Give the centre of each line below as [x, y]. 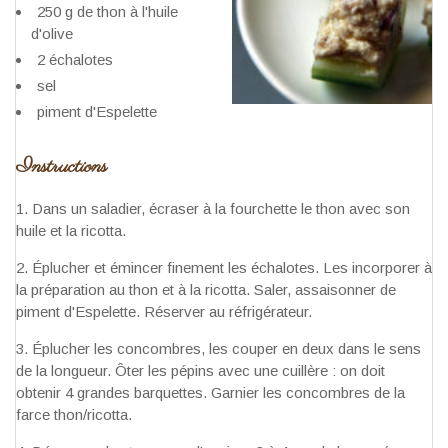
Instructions [61, 168]
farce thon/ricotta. [74, 415]
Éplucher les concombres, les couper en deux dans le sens [226, 349]
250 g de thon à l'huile [107, 12]
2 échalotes [75, 60]
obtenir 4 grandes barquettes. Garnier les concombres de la [210, 393]
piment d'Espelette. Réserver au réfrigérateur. [164, 312]
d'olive [52, 34]
